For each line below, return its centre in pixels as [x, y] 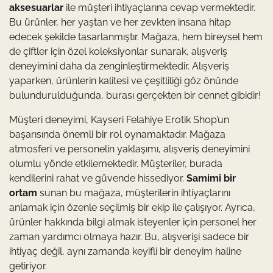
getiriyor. [28, 266]
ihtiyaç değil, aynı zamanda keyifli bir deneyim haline [125, 251]
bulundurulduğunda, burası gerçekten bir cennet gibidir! [135, 95]
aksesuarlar [36, 8]
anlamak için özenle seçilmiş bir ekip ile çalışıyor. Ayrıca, [132, 207]
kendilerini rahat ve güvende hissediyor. [98, 178]
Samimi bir [211, 178]
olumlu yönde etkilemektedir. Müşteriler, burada [116, 164]
